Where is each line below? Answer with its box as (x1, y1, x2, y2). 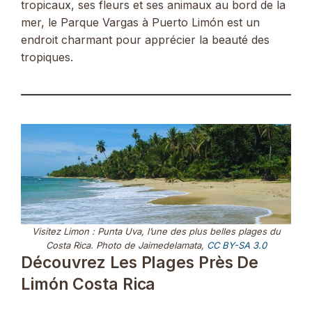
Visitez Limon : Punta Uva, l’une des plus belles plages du (31, 226, 281, 237)
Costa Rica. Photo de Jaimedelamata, (45, 240, 207, 251)
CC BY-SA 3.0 (206, 240, 267, 251)
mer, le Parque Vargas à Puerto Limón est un (21, 15, 260, 30)
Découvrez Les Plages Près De (21, 253, 259, 273)
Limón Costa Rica (21, 274, 156, 295)
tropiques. (21, 50, 73, 65)
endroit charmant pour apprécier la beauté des (21, 33, 270, 47)
